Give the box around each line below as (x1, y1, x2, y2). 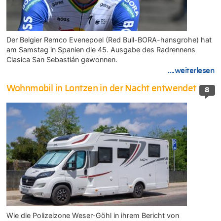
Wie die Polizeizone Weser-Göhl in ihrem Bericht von (6, 211, 179, 220)
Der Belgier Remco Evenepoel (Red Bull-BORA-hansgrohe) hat (6, 36, 212, 44)
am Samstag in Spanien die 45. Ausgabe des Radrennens (6, 45, 195, 54)
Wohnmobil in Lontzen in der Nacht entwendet (6, 83, 196, 93)
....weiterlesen (167, 67, 215, 75)
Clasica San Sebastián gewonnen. (6, 55, 117, 64)
